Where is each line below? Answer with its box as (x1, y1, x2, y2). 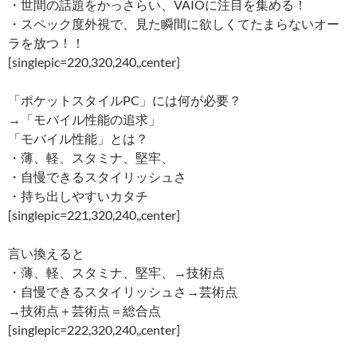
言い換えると (8, 245, 84, 261)
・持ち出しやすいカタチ (8, 187, 148, 203)
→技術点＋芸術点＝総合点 (8, 302, 161, 318)
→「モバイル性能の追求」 (8, 111, 161, 127)
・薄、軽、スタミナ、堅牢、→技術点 (8, 264, 225, 280)
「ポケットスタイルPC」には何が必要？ (8, 92, 241, 108)
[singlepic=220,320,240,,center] (8, 53, 180, 69)
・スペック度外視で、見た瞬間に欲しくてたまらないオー (8, 15, 339, 31)
